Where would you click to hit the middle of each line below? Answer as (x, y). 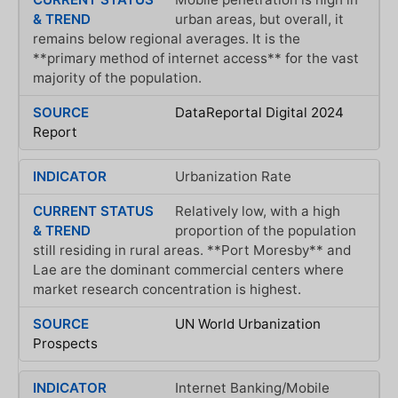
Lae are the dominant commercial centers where (188, 269)
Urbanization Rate (233, 176)
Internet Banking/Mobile (252, 387)
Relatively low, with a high (257, 211)
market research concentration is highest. (167, 289)
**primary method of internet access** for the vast (196, 58)
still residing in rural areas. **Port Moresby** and (192, 250)
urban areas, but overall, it (259, 19)
